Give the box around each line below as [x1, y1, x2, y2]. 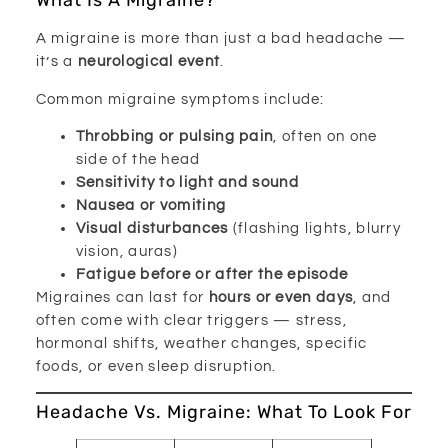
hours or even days [208, 290, 354, 306]
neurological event [77, 54, 221, 70]
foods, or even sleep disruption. [35, 359, 277, 375]
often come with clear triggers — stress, [35, 313, 347, 329]
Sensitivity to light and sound [75, 175, 299, 191]
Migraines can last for [35, 290, 209, 306]
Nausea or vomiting [75, 198, 227, 214]
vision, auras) [75, 244, 179, 260]
